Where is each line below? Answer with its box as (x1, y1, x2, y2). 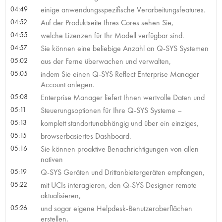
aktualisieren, (40, 190, 81, 201)
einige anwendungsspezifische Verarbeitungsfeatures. (40, 4, 206, 15)
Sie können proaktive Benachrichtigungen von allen (40, 143, 199, 154)
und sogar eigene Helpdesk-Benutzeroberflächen (40, 203, 192, 214)
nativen (40, 154, 63, 165)
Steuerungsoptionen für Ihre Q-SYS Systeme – (40, 105, 182, 115)
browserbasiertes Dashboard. (40, 130, 131, 141)
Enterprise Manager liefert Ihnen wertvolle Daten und (40, 92, 205, 103)
